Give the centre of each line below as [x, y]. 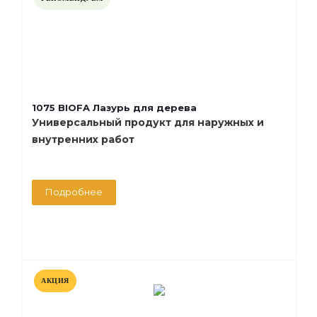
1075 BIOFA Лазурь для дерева [114, 107]
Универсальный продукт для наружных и [148, 122]
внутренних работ [83, 139]
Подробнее [74, 191]
